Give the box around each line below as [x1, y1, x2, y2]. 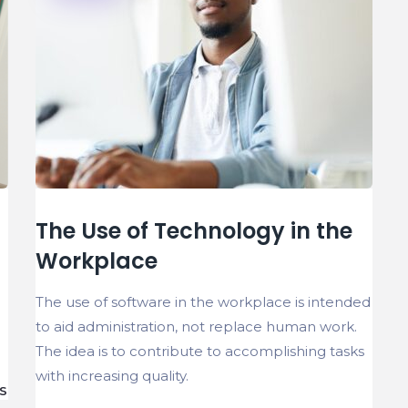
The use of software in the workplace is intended [36, 292, 371, 311]
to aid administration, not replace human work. [36, 317, 357, 335]
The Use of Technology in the [36, 215, 352, 246]
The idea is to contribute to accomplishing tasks [36, 342, 364, 360]
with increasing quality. [36, 366, 189, 384]
